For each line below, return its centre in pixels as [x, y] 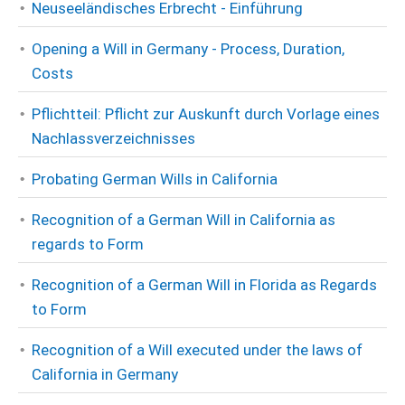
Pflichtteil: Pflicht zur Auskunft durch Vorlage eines [206, 114]
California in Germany [105, 374]
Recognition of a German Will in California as [184, 220]
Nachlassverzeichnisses [113, 138]
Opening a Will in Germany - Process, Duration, [188, 49]
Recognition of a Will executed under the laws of [197, 350]
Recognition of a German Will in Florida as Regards [204, 285]
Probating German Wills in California [155, 179]
